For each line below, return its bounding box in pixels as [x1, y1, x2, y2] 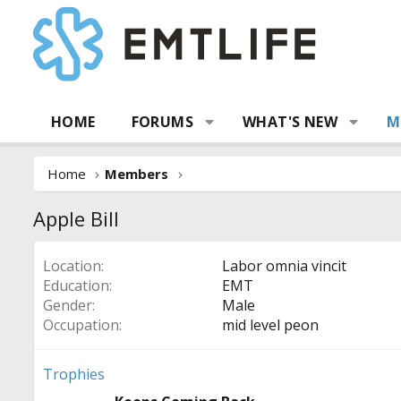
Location [43, 256, 101, 276]
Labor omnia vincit [222, 256, 346, 276]
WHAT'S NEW [243, 112, 338, 132]
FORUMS [131, 112, 194, 132]
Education [43, 276, 109, 295]
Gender [43, 295, 92, 315]
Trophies [43, 364, 105, 384]
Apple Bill [33, 205, 119, 232]
